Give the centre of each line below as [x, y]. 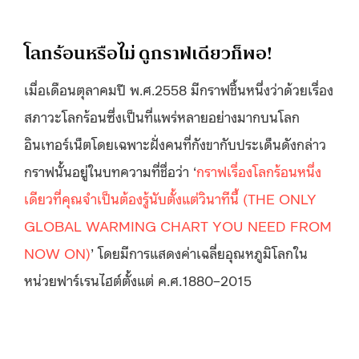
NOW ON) [57, 252]
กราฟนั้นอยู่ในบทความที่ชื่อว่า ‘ [110, 170]
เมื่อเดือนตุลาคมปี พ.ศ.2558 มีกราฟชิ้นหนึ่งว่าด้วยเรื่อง [179, 89]
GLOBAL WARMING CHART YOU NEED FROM [178, 225]
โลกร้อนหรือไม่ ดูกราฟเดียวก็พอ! [148, 53]
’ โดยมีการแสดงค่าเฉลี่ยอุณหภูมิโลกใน [199, 252]
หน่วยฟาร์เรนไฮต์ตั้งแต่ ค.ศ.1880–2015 [138, 279]
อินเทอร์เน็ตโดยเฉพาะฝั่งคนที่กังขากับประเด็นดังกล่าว [175, 143]
